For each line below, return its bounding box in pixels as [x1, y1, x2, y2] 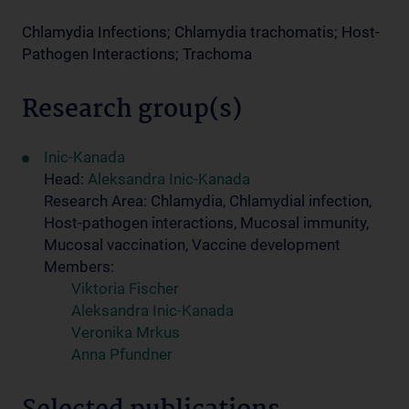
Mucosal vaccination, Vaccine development [44, 236, 341, 254]
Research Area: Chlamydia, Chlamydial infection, [44, 192, 372, 210]
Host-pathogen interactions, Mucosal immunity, [44, 214, 369, 232]
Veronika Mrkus [71, 323, 180, 341]
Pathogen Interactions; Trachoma [22, 45, 252, 63]
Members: [44, 257, 114, 276]
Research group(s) [22, 90, 242, 131]
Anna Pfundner [71, 345, 173, 363]
